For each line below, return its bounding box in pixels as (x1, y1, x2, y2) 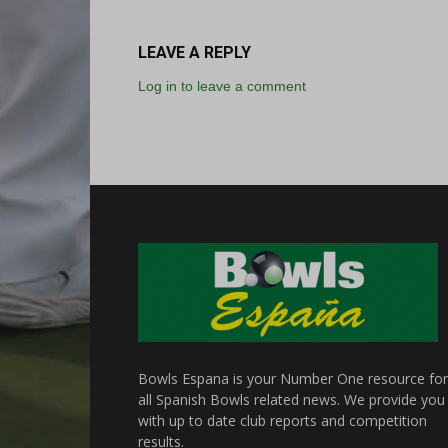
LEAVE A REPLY (138, 43, 251, 62)
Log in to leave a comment (138, 78, 306, 94)
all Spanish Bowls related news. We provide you (138, 390, 445, 409)
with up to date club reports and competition (138, 411, 427, 430)
